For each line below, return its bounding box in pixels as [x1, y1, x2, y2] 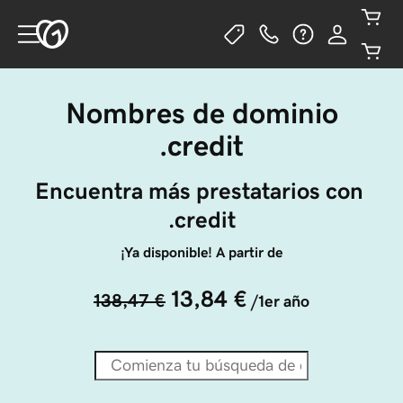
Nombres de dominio [65, 99, 338, 128]
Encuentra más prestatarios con [34, 179, 369, 202]
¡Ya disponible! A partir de [121, 245, 282, 259]
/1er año [251, 293, 309, 309]
